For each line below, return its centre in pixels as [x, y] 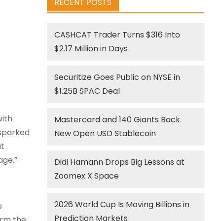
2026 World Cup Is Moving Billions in [122, 204]
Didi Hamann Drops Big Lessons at [120, 162]
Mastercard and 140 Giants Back [117, 120]
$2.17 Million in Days [91, 49]
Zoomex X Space [87, 176]
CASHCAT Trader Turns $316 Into [117, 35]
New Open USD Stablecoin [105, 133]
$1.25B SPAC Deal [87, 91]
